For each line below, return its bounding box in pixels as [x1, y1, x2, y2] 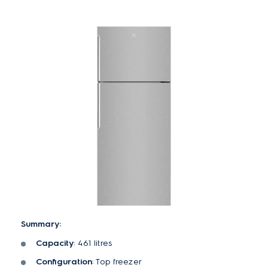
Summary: [21, 219, 61, 229]
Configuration [36, 257, 92, 267]
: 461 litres [74, 238, 112, 248]
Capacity [36, 238, 74, 248]
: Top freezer [92, 257, 142, 267]
